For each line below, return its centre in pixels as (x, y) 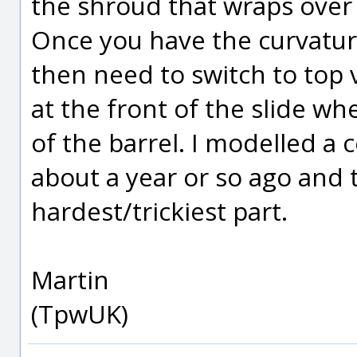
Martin (70, 279)
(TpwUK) (80, 314)
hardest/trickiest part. (159, 211)
